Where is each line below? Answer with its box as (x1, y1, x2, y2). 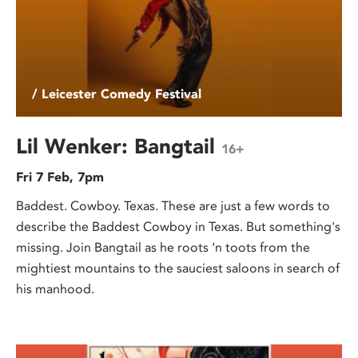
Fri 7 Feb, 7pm (16, 169, 104, 185)
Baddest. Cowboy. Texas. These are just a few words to (16, 198, 330, 214)
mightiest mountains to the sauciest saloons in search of (16, 261, 340, 276)
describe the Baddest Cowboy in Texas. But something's (16, 219, 340, 235)
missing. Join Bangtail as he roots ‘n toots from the (16, 240, 310, 256)
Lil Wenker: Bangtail (16, 133, 221, 160)
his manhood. (16, 281, 94, 297)
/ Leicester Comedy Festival (32, 86, 201, 102)
